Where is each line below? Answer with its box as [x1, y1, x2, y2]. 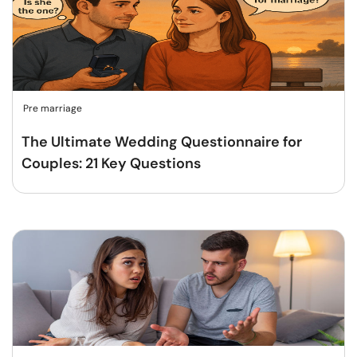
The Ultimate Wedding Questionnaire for [22, 132, 302, 151]
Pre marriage [23, 102, 82, 115]
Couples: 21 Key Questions [22, 154, 201, 173]
